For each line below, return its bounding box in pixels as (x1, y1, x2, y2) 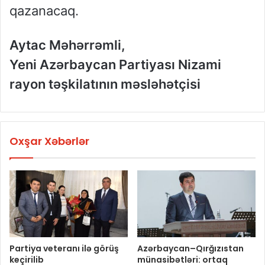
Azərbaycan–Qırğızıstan (137, 243, 244, 255)
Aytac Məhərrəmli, (9, 37, 125, 53)
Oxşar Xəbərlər (9, 134, 89, 149)
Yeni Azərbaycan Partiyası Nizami (9, 57, 221, 73)
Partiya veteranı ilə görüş (9, 243, 119, 255)
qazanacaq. (9, 3, 79, 19)
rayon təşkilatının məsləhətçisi (9, 76, 201, 92)
